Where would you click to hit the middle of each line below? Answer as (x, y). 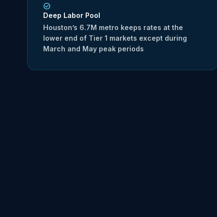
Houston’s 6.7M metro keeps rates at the (113, 27)
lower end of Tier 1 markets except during (115, 38)
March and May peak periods (93, 48)
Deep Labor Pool (72, 15)
